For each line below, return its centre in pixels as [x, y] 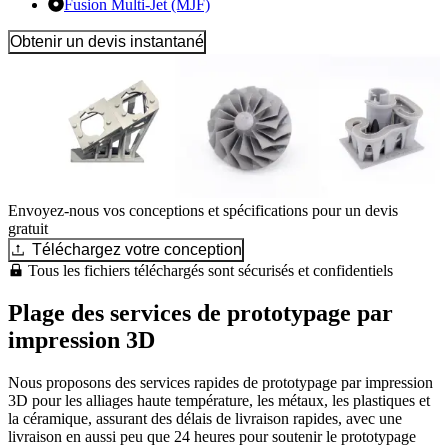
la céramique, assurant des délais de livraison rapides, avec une [205, 418]
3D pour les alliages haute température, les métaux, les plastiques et [219, 400]
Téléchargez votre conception [137, 249]
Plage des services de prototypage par [200, 312]
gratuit [28, 228]
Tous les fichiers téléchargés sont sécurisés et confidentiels [208, 270]
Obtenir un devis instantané [107, 41]
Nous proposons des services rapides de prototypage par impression [220, 382]
